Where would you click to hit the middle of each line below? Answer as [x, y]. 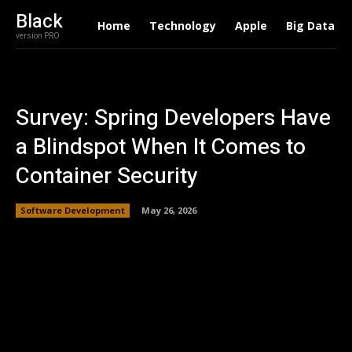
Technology [182, 26]
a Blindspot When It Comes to [161, 147]
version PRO [38, 36]
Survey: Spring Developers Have [173, 118]
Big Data [310, 26]
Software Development [73, 210]
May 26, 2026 [169, 210]
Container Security [107, 176]
